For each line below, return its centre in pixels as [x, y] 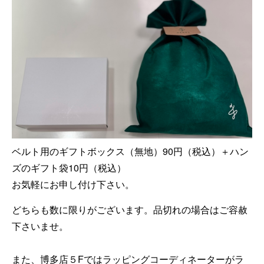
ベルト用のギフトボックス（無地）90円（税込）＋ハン [130, 151]
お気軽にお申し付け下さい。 [73, 184]
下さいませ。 [40, 226]
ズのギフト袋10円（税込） [69, 167]
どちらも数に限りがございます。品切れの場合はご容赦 [130, 209]
